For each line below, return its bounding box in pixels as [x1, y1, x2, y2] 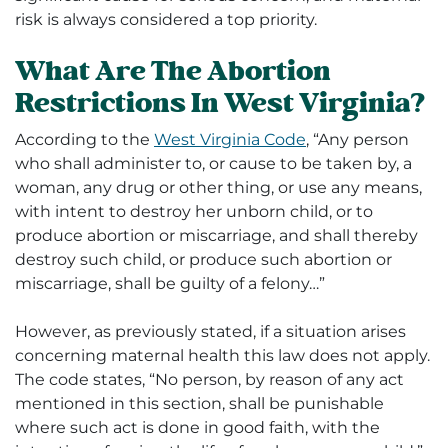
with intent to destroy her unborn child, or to [15, 202, 373, 222]
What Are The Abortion [15, 51, 331, 93]
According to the [15, 130, 150, 150]
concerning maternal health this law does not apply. [15, 346, 430, 366]
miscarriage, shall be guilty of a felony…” [15, 274, 325, 294]
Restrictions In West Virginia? [15, 83, 425, 125]
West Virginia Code [154, 130, 306, 150]
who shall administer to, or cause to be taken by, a [15, 154, 412, 174]
